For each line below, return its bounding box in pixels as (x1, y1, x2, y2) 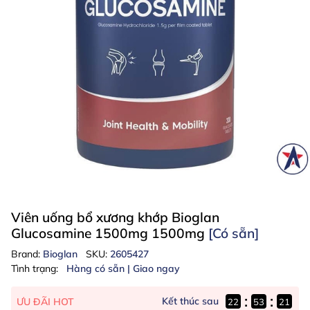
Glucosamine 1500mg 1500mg (11, 225, 208, 241)
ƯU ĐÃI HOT (17, 295, 74, 308)
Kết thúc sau (162, 295, 219, 307)
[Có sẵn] (208, 225, 259, 241)
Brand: (11, 248, 43, 260)
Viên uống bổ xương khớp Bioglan (11, 209, 219, 226)
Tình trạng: (11, 262, 58, 275)
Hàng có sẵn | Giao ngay (66, 262, 180, 275)
